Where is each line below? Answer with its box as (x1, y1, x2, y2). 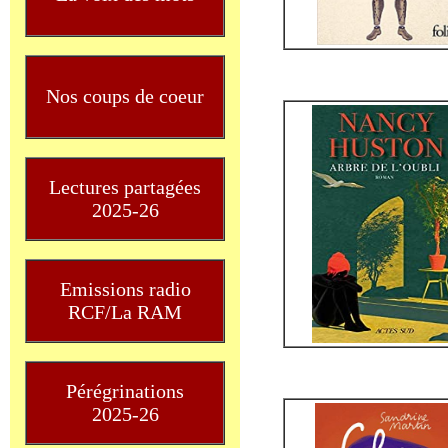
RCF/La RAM (68, 301, 182, 323)
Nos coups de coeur (46, 85, 204, 107)
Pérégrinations (66, 380, 184, 402)
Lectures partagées (49, 176, 201, 198)
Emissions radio (59, 278, 191, 300)
